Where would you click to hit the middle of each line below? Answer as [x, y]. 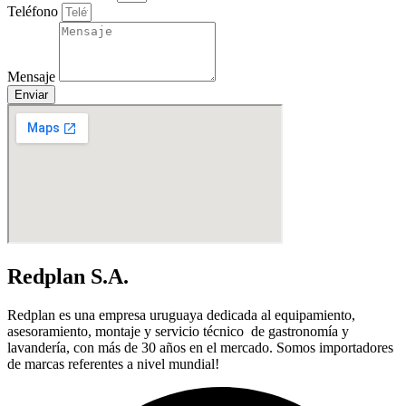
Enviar [31, 94]
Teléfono [34, 11]
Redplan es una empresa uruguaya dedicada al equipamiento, [181, 315]
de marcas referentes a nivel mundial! [113, 364]
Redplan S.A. [68, 277]
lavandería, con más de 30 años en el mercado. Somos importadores [200, 348]
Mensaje [33, 76]
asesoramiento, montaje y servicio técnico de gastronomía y [178, 332]
